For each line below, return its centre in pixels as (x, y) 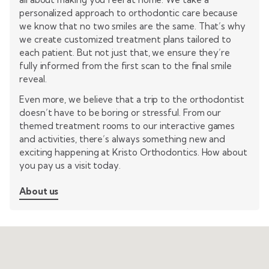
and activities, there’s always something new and (122, 139)
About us (39, 192)
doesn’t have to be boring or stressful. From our (120, 113)
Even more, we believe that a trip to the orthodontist (132, 100)
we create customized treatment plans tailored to (125, 40)
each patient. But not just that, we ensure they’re (125, 53)
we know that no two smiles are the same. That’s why (132, 26)
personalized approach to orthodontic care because (129, 13)
